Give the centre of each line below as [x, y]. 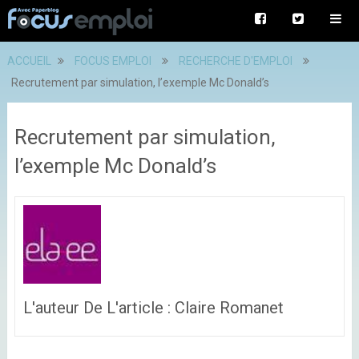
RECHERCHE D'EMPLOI [235, 61]
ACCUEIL [29, 61]
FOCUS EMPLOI [113, 61]
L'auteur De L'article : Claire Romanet [157, 307]
